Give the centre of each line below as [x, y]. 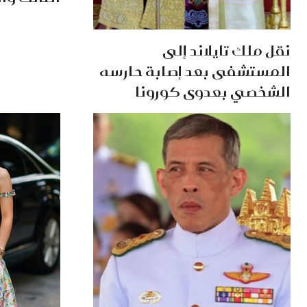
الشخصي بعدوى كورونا [213, 92]
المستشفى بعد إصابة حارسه [195, 71]
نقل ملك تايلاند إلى [226, 51]
